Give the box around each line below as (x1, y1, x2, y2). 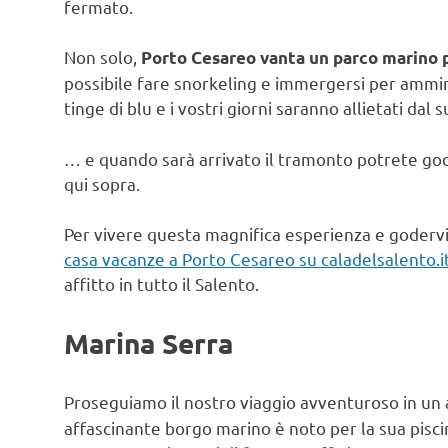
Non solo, (64, 46, 141, 68)
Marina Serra (64, 324, 233, 360)
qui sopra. (64, 172, 140, 194)
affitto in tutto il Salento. (64, 273, 259, 295)
